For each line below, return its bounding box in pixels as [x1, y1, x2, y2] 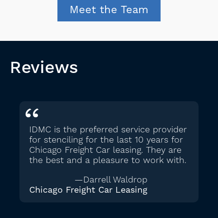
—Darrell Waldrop [74, 174, 147, 186]
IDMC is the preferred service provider [29, 124, 187, 136]
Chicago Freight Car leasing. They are [29, 145, 182, 156]
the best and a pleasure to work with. [29, 155, 186, 166]
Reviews [10, 57, 78, 79]
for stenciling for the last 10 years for [29, 134, 183, 146]
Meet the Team [70, 3, 148, 17]
